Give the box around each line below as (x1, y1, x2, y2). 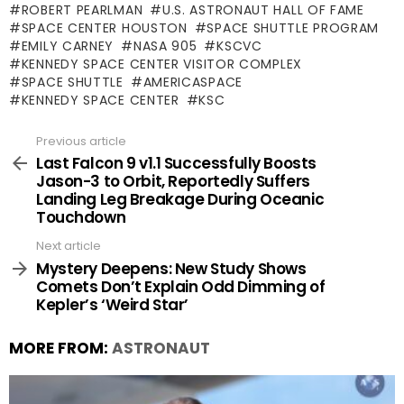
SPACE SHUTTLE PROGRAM (207, 18, 380, 37)
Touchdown (36, 207, 126, 228)
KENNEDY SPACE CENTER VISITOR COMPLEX (21, 54, 302, 73)
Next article (36, 237, 101, 254)
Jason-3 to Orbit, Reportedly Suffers (36, 170, 310, 192)
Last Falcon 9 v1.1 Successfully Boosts (36, 152, 317, 174)
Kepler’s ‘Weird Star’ (36, 293, 189, 316)
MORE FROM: (9, 336, 112, 359)
